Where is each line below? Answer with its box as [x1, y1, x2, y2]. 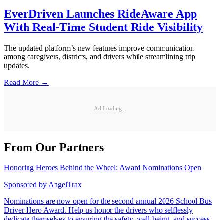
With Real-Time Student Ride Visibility [4, 20, 203, 33]
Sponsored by [4, 180, 47, 189]
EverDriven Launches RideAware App [4, 7, 197, 20]
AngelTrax [48, 180, 82, 189]
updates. [4, 61, 29, 70]
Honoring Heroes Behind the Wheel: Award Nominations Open [4, 164, 201, 172]
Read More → [4, 78, 49, 86]
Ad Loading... [94, 105, 126, 112]
